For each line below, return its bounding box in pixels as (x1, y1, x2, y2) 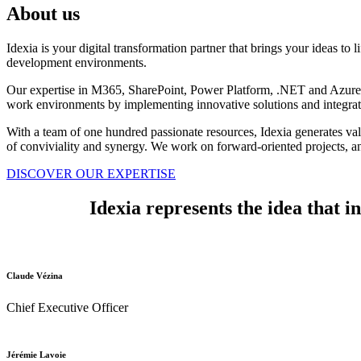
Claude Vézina (6, 270, 63, 280)
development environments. (6, 55, 147, 69)
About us (6, 2, 80, 24)
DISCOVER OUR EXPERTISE (6, 166, 176, 180)
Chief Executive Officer (6, 300, 128, 314)
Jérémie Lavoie (6, 349, 66, 359)
